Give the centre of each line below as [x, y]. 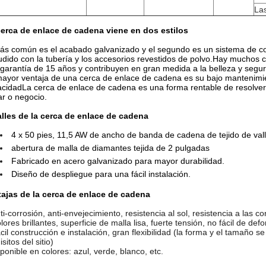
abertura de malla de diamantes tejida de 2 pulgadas [110, 148]
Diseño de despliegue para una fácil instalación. [101, 174]
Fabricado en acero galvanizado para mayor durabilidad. [118, 161]
